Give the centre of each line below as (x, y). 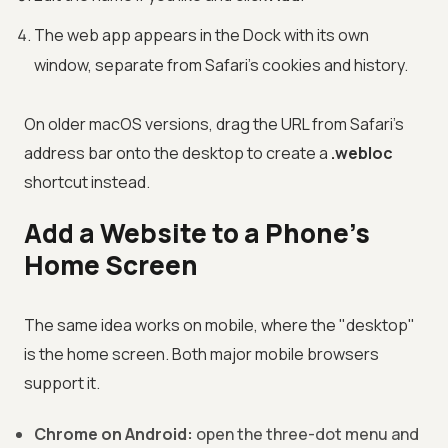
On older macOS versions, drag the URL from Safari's (214, 124)
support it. (62, 383)
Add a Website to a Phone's (197, 233)
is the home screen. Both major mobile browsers (201, 354)
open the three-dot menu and (306, 434)
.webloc (362, 153)
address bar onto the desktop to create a (177, 153)
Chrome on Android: (113, 434)
